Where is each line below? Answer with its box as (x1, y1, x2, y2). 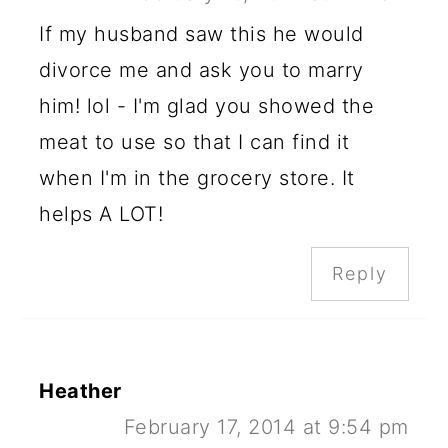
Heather (39, 379, 122, 404)
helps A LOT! (39, 202, 164, 227)
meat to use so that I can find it (39, 130, 350, 155)
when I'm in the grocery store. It (39, 166, 355, 191)
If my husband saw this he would (39, 22, 364, 47)
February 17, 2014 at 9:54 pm (123, 415, 409, 440)
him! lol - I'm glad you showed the (39, 94, 375, 119)
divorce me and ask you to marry (39, 58, 364, 83)
